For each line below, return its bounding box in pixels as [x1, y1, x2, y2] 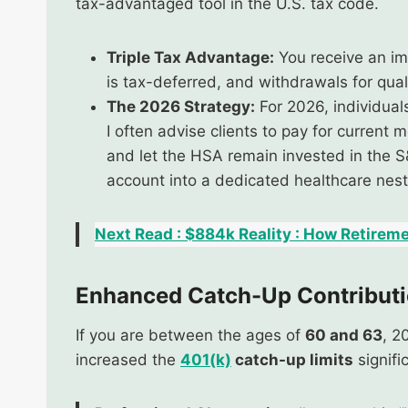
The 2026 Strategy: [107, 97, 255, 116]
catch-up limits [231, 350, 353, 369]
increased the [76, 350, 180, 369]
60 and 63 [305, 325, 382, 344]
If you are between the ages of [76, 325, 305, 344]
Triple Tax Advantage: [107, 47, 274, 66]
